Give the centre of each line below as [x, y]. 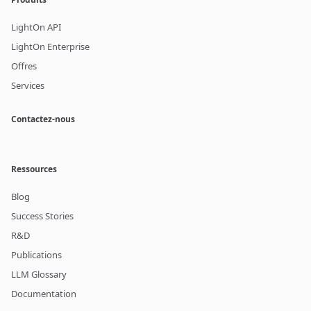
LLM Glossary [39, 274]
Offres [24, 66]
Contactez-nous [43, 119]
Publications [36, 255]
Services [28, 85]
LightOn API [36, 27]
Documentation [44, 294]
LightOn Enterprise [50, 47]
